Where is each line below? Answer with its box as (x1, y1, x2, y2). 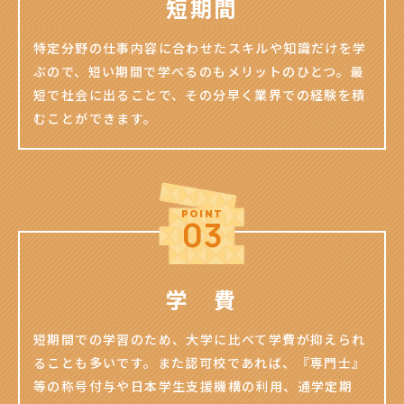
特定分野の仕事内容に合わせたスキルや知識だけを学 (33, 38, 367, 57)
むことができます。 (33, 108, 158, 127)
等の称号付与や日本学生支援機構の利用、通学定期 (33, 376, 353, 395)
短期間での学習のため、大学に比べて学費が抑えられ (33, 329, 366, 348)
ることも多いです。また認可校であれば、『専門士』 (33, 353, 366, 372)
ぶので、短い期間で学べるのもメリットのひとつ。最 (33, 61, 364, 80)
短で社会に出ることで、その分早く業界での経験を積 (33, 85, 366, 104)
